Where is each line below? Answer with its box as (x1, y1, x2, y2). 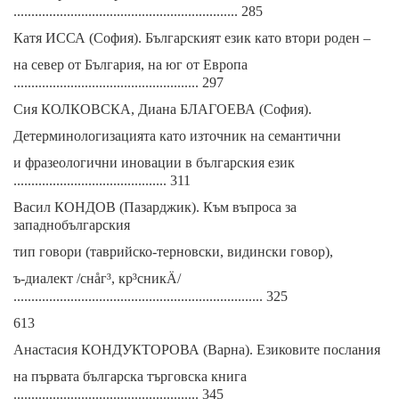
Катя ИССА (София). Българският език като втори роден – (13, 30, 370, 45)
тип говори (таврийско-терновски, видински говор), (13, 244, 333, 259)
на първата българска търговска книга (13, 369, 247, 384)
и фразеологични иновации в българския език (13, 155, 295, 170)
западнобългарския (13, 217, 130, 232)
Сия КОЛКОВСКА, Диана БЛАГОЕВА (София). (13, 102, 312, 117)
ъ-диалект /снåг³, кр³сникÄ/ (13, 271, 181, 286)
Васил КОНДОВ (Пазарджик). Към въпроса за (13, 199, 297, 215)
